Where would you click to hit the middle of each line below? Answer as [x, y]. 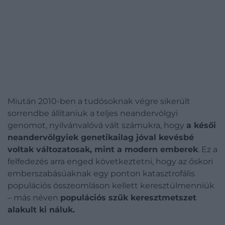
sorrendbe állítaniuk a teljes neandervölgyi [93, 113]
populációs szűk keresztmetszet [128, 198]
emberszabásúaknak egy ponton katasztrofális [101, 174]
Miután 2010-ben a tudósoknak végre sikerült [99, 101]
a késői [201, 125]
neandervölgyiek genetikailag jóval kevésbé [101, 137]
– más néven [34, 198]
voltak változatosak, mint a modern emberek [103, 149]
